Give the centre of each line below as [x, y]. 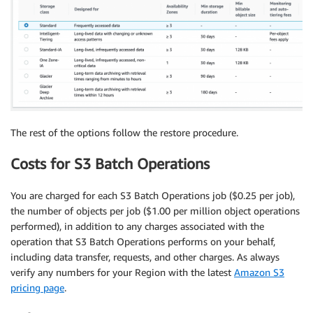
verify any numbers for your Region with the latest [122, 272]
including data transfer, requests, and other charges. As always [145, 256]
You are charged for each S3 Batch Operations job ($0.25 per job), [153, 195]
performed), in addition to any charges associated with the [137, 226]
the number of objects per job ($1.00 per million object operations [155, 210]
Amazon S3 [259, 272]
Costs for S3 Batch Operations [110, 164]
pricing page [37, 287]
